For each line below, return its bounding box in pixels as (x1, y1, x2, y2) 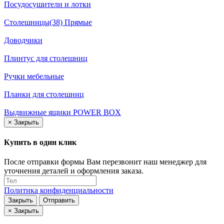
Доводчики (4, 35, 42, 44)
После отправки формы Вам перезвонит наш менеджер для (4, 157, 206, 166)
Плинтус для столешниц (4, 53, 87, 62)
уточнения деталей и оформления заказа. (4, 166, 143, 175)
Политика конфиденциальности (4, 186, 113, 195)
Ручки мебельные (4, 71, 64, 80)
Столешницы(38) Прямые (4, 17, 92, 26)
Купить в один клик (4, 138, 76, 146)
